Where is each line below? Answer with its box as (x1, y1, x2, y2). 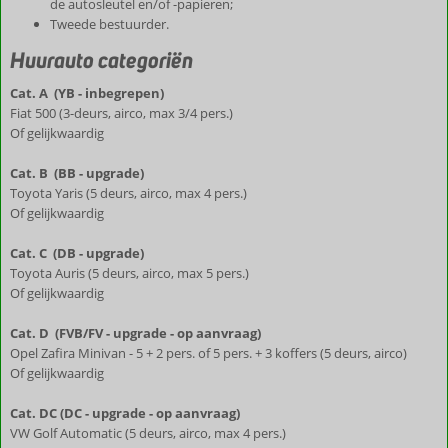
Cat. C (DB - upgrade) (10, 244, 144, 262)
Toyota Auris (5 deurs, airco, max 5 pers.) (10, 264, 252, 282)
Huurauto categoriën (10, 46, 193, 74)
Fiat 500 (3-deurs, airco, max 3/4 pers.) (10, 104, 236, 122)
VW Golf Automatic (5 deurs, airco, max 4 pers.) (10, 424, 286, 442)
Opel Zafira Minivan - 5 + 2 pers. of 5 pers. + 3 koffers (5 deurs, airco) (10, 344, 407, 362)
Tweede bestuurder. (50, 15, 169, 33)
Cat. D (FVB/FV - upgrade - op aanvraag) (10, 324, 261, 342)
